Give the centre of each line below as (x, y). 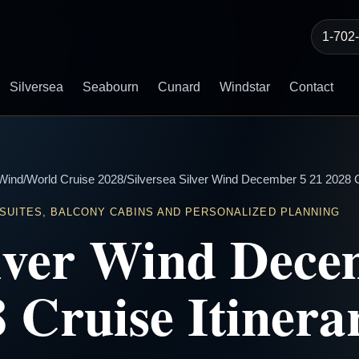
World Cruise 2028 (75, 179)
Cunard (179, 87)
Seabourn (110, 87)
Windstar (244, 87)
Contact (311, 87)
